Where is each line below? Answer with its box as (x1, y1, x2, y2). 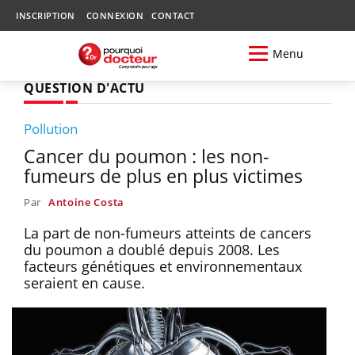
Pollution (24, 119, 78, 138)
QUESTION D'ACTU (24, 78, 145, 97)
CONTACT (151, 10, 195, 21)
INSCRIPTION (16, 10, 75, 21)
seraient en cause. (24, 273, 145, 292)
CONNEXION (86, 10, 143, 21)
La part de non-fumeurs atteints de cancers (24, 223, 311, 242)
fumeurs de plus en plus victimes (24, 162, 303, 189)
